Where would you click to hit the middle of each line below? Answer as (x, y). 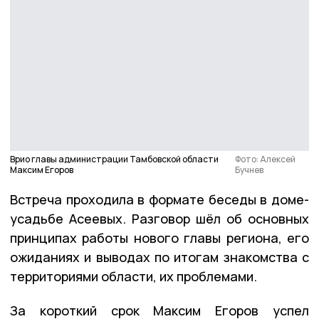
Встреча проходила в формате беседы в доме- (159, 199)
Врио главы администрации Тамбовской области (114, 159)
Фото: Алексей (265, 159)
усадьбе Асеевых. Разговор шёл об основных (159, 218)
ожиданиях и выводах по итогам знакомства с (159, 257)
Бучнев (249, 169)
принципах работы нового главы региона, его (159, 237)
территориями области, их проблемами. (134, 276)
